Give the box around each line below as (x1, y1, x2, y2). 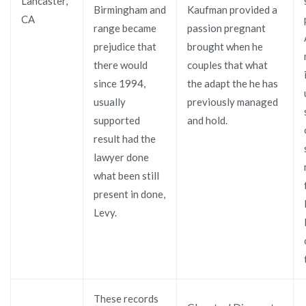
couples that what (187, 58, 268, 71)
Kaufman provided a (187, 3, 277, 16)
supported (94, 113, 140, 126)
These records (94, 292, 158, 305)
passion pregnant (187, 21, 266, 34)
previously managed (187, 95, 278, 108)
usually (94, 95, 126, 108)
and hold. (187, 113, 227, 126)
